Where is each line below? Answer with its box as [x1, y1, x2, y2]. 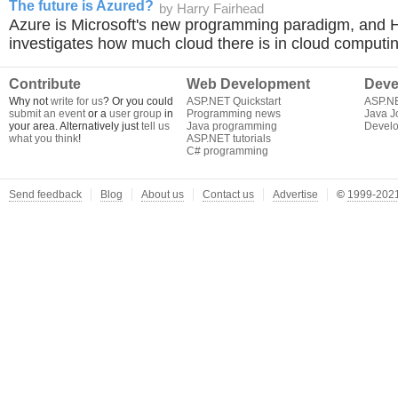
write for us [51, 95, 103, 107]
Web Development [187, 76, 310, 92]
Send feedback [9, 188, 82, 201]
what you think [9, 132, 78, 145]
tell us [141, 120, 170, 132]
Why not [9, 95, 51, 107]
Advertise [273, 188, 318, 201]
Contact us [203, 188, 254, 201]
